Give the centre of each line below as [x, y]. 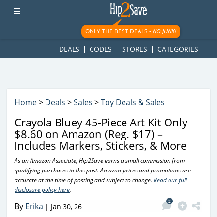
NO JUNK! [164, 31]
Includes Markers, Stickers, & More [101, 145]
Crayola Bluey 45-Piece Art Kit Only [101, 122]
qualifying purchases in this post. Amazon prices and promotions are [103, 170]
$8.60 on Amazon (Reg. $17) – [89, 134]
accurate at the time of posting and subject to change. [84, 180]
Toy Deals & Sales [133, 102]
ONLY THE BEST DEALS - [119, 31]
